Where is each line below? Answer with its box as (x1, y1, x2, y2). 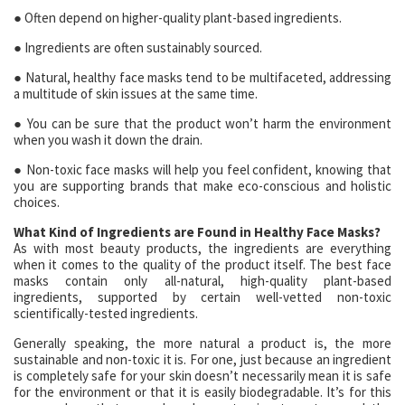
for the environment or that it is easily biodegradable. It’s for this (14, 383, 391, 400)
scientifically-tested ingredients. (14, 305, 198, 322)
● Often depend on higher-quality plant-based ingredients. (14, 9, 342, 26)
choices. (14, 193, 60, 211)
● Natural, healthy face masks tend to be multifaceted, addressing (14, 69, 391, 86)
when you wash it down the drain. (14, 131, 202, 148)
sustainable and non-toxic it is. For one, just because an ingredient (14, 351, 391, 368)
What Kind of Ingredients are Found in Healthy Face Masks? (14, 223, 381, 240)
